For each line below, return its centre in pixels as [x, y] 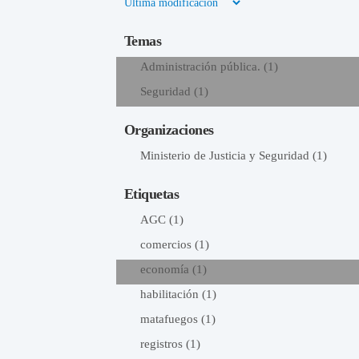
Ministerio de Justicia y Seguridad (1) [233, 155]
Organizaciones [169, 130]
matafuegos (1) [177, 319]
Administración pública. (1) [209, 67]
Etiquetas [151, 194]
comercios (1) [174, 244]
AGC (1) [161, 220]
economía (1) [173, 269]
